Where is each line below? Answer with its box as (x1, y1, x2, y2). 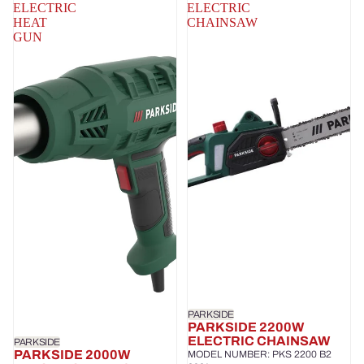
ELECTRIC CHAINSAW (188, 333, 330, 348)
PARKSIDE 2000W (14, 347, 130, 362)
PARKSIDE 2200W (188, 319, 304, 334)
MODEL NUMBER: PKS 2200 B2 (188, 348, 331, 360)
